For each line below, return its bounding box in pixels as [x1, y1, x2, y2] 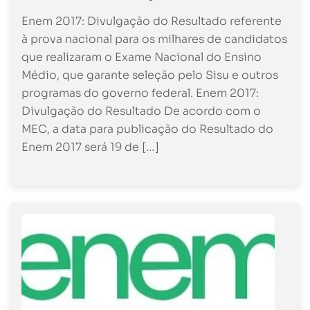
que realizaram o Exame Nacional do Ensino [21, 49, 262, 64]
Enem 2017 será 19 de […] [21, 139, 159, 154]
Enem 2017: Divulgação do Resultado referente [21, 13, 282, 28]
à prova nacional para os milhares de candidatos [21, 31, 287, 46]
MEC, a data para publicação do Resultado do [21, 121, 273, 136]
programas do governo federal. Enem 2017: [21, 85, 259, 100]
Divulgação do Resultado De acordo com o [21, 103, 261, 118]
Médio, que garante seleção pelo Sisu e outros [21, 67, 278, 82]
